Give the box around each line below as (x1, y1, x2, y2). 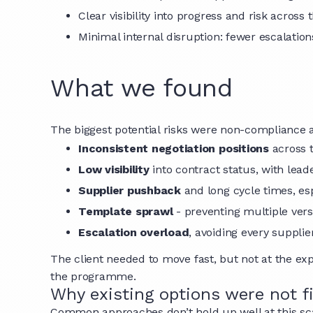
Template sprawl (78, 205, 173, 218)
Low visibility (78, 163, 150, 176)
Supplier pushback (78, 184, 181, 197)
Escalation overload (78, 226, 189, 239)
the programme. (50, 270, 136, 283)
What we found (50, 73, 233, 103)
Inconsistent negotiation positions (78, 142, 269, 155)
